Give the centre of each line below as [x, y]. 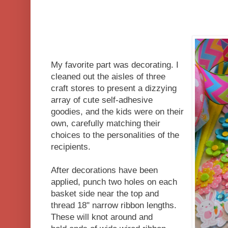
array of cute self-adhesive [102, 100]
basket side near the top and [105, 193]
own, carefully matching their [106, 123]
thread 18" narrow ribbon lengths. [114, 205]
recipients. [71, 147]
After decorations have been [104, 170]
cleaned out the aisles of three [108, 76]
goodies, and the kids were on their [117, 111]
